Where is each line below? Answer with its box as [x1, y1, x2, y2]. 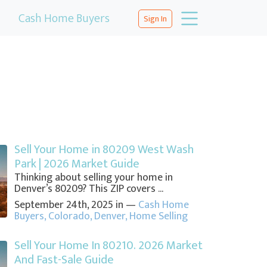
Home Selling [129, 207, 188, 226]
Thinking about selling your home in [14, 169, 173, 187]
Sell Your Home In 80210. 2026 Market [14, 235, 203, 256]
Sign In [144, 11, 167, 26]
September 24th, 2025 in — [14, 196, 138, 215]
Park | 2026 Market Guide [14, 154, 139, 175]
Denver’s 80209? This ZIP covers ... [14, 180, 163, 198]
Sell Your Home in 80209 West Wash [14, 139, 194, 160]
